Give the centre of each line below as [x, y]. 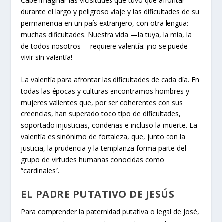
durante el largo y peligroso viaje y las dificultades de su [110, 12]
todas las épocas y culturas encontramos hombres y [105, 91]
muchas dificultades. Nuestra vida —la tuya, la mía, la [107, 34]
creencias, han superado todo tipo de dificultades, [101, 114]
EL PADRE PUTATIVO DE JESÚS [98, 194]
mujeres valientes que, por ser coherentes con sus [102, 103]
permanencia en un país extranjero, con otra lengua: [105, 23]
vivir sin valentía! [47, 57]
